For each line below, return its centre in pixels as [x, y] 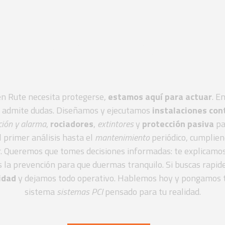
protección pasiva [178, 124]
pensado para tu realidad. [152, 191]
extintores [115, 124]
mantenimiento [122, 137]
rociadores [72, 124]
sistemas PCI [80, 191]
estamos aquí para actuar [160, 96]
